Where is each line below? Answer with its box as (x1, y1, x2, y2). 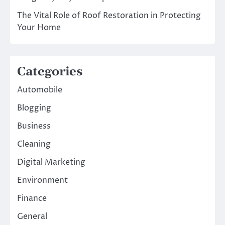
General (17, 211, 47, 222)
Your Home (17, 22, 61, 34)
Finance (17, 193, 47, 204)
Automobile (17, 84, 62, 96)
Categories (17, 64, 82, 80)
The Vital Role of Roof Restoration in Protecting (17, 10, 201, 22)
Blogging (17, 102, 51, 114)
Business (17, 121, 51, 132)
